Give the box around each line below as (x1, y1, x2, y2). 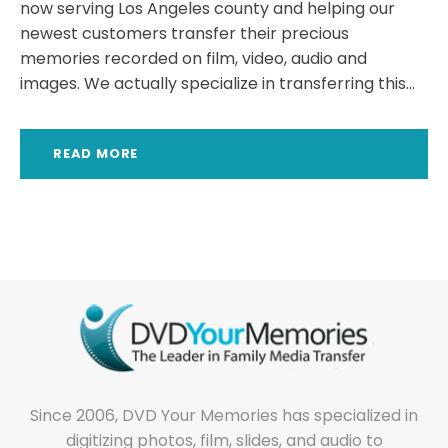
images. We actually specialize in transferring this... (20, 72, 415, 96)
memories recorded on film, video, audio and (20, 47, 367, 71)
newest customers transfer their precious (20, 22, 349, 46)
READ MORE (53, 144, 139, 164)
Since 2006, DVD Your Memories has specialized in (30, 404, 418, 428)
